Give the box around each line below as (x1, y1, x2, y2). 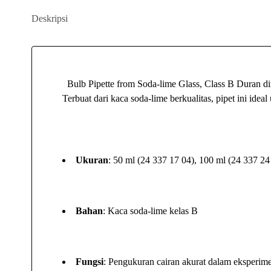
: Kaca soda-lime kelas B (103, 206, 198, 216)
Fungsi (76, 256, 103, 267)
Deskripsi (31, 13, 68, 24)
